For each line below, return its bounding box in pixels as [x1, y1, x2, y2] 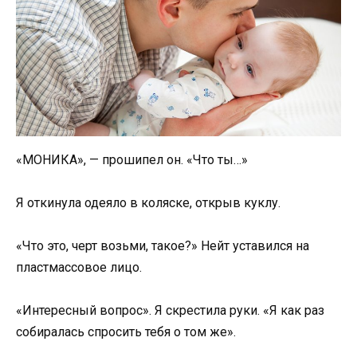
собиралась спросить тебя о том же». [16, 324, 236, 340]
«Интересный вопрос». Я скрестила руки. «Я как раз [16, 303, 324, 319]
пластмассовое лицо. [16, 260, 142, 276]
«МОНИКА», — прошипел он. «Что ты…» [16, 151, 248, 167]
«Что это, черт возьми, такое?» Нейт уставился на [16, 238, 309, 254]
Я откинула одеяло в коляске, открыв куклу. [16, 195, 280, 211]
